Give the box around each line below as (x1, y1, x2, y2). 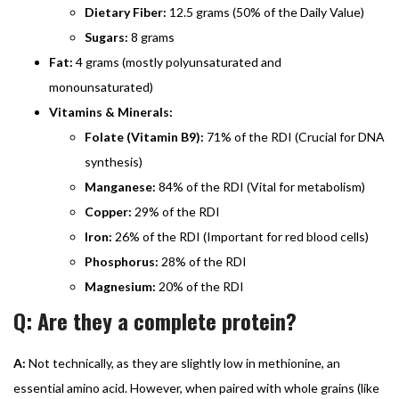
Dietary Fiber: (85, 4, 167, 20)
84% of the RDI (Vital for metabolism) (156, 178, 365, 194)
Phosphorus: (85, 253, 159, 269)
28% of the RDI (159, 253, 247, 269)
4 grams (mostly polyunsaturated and (73, 53, 281, 69)
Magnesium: (85, 278, 156, 294)
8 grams (128, 28, 175, 45)
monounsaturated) (49, 78, 153, 94)
